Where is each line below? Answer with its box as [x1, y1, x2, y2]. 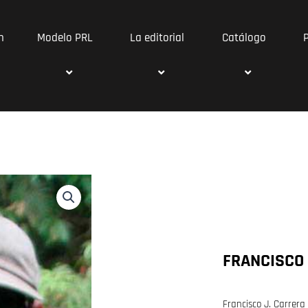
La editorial [129, 30, 184, 45]
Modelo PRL [37, 30, 93, 45]
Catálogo [221, 30, 266, 45]
